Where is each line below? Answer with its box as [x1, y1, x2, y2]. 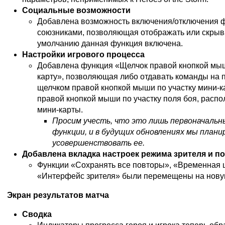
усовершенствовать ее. [52, 138, 145, 147]
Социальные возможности [22, 6, 131, 15]
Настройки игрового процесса [22, 50, 145, 59]
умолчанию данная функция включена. [37, 39, 183, 48]
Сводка [22, 209, 52, 218]
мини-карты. [37, 105, 83, 114]
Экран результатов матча [7, 190, 109, 199]
